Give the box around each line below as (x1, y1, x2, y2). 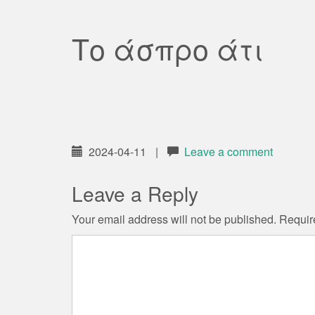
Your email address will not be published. (72, 211, 276, 227)
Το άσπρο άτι (72, 27, 264, 69)
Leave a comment (184, 143, 273, 160)
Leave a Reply (72, 179, 198, 207)
